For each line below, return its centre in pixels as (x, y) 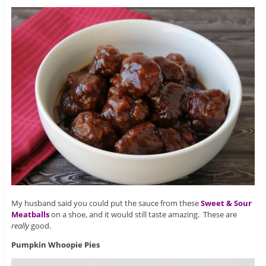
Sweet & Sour (226, 203)
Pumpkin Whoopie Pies (55, 244)
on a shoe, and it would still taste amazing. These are (143, 214)
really (20, 225)
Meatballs (30, 214)
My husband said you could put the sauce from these (106, 203)
